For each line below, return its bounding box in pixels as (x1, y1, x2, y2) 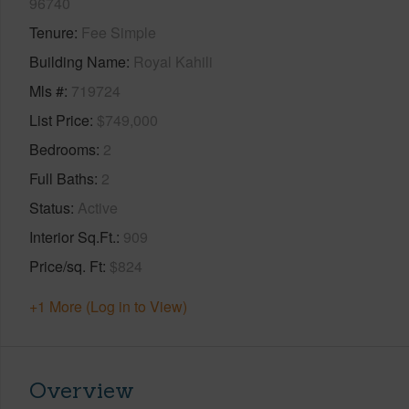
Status (29, 196, 70, 218)
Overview (29, 375, 134, 404)
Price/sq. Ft (29, 255, 102, 277)
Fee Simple (81, 21, 156, 43)
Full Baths (29, 167, 94, 189)
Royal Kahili (133, 50, 213, 72)
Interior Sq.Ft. (29, 225, 116, 247)
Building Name (29, 50, 126, 72)
